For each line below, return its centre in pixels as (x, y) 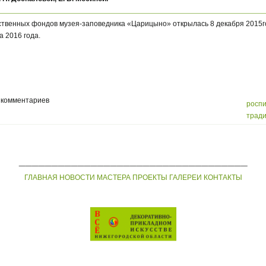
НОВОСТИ (77, 178)
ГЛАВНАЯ (41, 178)
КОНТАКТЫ (223, 178)
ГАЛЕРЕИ (185, 178)
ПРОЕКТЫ (150, 178)
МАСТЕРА (113, 178)
